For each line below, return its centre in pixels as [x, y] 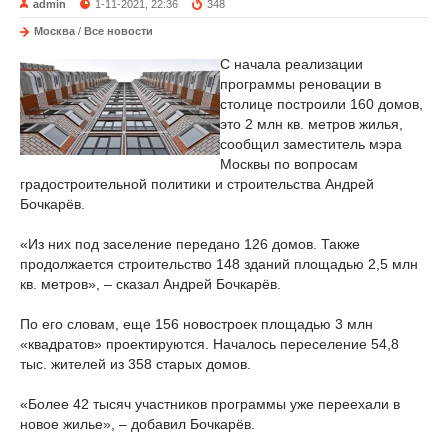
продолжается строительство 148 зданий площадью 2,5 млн [219, 264]
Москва [54, 31]
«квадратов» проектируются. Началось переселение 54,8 [209, 344]
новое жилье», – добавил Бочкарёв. [137, 424]
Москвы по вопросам [289, 164]
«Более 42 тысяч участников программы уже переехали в [210, 404]
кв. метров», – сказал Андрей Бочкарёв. [150, 284]
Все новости [118, 31]
